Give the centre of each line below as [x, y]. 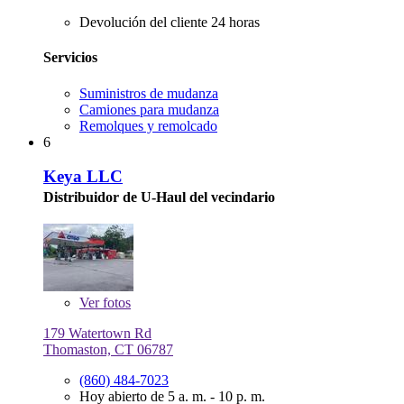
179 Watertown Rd [97, 333]
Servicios [70, 58]
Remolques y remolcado [148, 125]
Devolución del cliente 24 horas [170, 22]
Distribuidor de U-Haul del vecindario [159, 197]
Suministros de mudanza [149, 93]
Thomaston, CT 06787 [108, 349]
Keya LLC [83, 177]
